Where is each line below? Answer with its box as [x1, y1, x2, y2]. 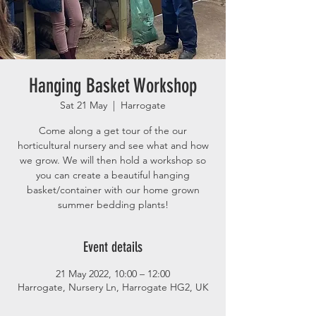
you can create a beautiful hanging [36, 169, 190, 181]
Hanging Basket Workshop [29, 74, 197, 97]
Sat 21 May [60, 99, 107, 111]
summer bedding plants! [57, 198, 169, 211]
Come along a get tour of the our [39, 124, 187, 137]
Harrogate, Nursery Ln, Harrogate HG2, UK [17, 281, 209, 293]
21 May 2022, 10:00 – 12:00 [56, 267, 170, 280]
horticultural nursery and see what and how [17, 139, 209, 152]
